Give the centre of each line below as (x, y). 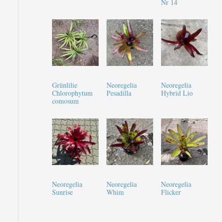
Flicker (171, 192)
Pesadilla (119, 93)
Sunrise (62, 192)
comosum (65, 101)
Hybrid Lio (177, 93)
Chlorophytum (72, 93)
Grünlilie (64, 85)
